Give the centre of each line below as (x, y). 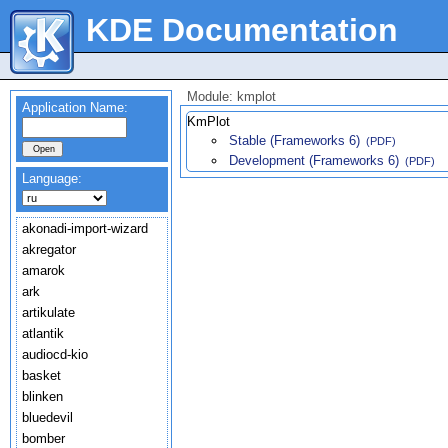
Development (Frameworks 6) (314, 160)
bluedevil (47, 417)
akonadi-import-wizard (85, 228)
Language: (52, 178)
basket (41, 375)
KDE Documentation (242, 30)
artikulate (48, 312)
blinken (42, 396)
